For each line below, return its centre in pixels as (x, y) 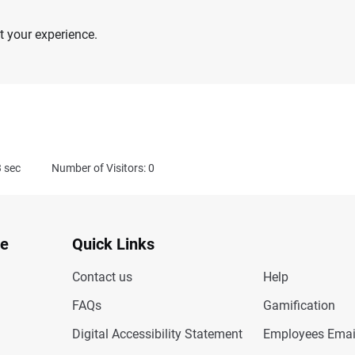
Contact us (102, 277)
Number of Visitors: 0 (103, 168)
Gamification (299, 305)
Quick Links (113, 244)
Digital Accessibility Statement (157, 334)
